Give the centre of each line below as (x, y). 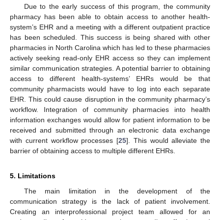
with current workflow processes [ (64, 141)
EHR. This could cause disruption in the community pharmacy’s (110, 99)
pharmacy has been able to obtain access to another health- (110, 17)
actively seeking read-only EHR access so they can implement (110, 58)
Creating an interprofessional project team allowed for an (110, 212)
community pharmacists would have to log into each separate (110, 89)
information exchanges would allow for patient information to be (110, 120)
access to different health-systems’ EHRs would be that (110, 79)
